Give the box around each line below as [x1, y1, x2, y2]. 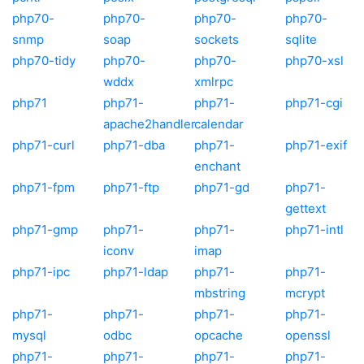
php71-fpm [12, 179, 75, 195]
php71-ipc [12, 263, 70, 279]
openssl [285, 327, 331, 343]
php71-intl [285, 221, 344, 237]
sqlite [285, 31, 317, 47]
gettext [285, 200, 326, 216]
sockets [194, 31, 239, 47]
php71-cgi [285, 94, 343, 110]
